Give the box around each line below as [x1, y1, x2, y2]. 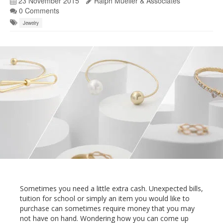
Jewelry [23, 19, 39, 26]
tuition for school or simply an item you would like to [20, 194, 190, 203]
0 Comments [17, 5, 59, 15]
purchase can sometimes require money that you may [20, 204, 195, 213]
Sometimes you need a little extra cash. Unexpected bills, [20, 184, 203, 193]
